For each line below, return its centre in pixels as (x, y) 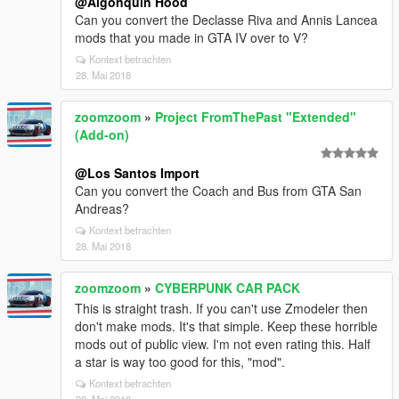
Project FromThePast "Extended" (256, 117)
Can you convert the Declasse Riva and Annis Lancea (226, 20)
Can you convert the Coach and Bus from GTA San (218, 191)
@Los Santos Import (137, 173)
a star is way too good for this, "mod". (180, 362)
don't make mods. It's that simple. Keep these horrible (226, 326)
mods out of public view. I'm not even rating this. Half (223, 344)
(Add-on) (102, 134)
